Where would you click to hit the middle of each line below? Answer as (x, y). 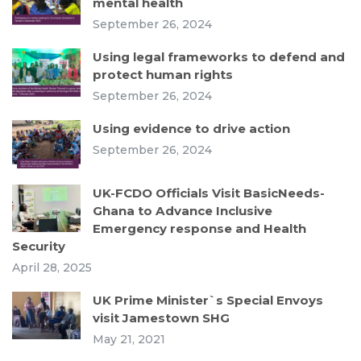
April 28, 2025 (52, 267)
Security (39, 246)
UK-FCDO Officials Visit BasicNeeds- (209, 193)
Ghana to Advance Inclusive (183, 210)
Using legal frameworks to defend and (219, 57)
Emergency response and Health (199, 228)
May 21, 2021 (129, 339)
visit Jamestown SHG (161, 317)
